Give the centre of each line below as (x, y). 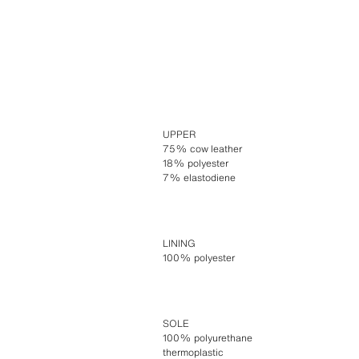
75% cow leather (202, 148)
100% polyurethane (207, 337)
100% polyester (198, 257)
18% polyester (195, 163)
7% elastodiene (199, 177)
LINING (179, 243)
